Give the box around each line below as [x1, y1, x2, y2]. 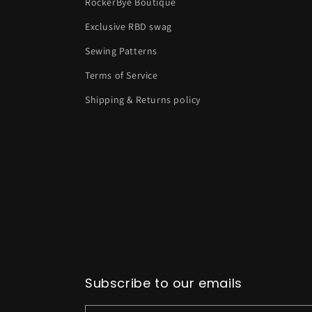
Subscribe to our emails [85, 274, 242, 292]
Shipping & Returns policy [85, 93, 201, 106]
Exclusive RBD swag [85, 20, 172, 33]
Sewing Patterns [85, 45, 157, 57]
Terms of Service [85, 69, 158, 81]
